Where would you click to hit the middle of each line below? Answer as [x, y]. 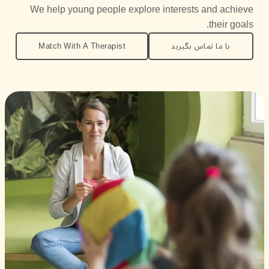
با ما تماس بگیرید [201, 46]
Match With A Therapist [82, 46]
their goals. [231, 25]
